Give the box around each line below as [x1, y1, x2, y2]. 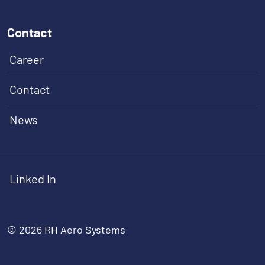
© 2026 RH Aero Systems [7, 223, 125, 237]
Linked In [9, 172, 56, 186]
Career [9, 52, 44, 67]
